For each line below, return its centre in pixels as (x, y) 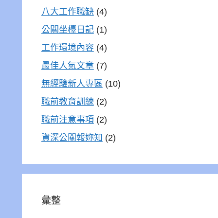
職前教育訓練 (67, 102)
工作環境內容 (67, 48)
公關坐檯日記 (67, 30)
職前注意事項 (67, 120)
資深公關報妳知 (72, 138)
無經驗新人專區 (72, 84)
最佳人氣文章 (67, 66)
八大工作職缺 (67, 12)
